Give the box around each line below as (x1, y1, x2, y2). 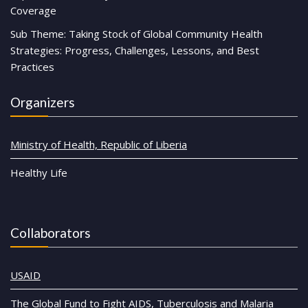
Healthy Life (10, 165, 67, 179)
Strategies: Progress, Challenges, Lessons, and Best (10, 43, 259, 57)
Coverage (10, 3, 56, 17)
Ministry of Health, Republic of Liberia (10, 137, 187, 151)
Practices (10, 59, 54, 74)
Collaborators (10, 225, 91, 241)
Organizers (10, 93, 75, 110)
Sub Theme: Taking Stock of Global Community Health (10, 26, 263, 41)
